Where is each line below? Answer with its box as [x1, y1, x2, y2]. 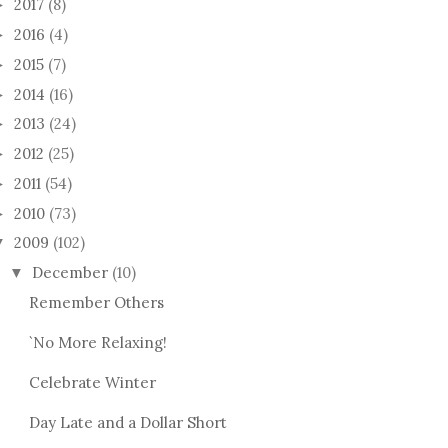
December [32, 263, 108, 282]
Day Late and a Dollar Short [28, 412, 227, 432]
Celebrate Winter [28, 372, 156, 392]
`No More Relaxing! [28, 332, 167, 352]
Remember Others [28, 292, 164, 312]
